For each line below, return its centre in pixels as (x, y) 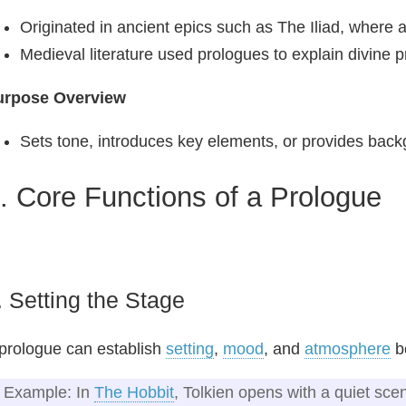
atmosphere (348, 348)
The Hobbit (134, 392)
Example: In (49, 392)
